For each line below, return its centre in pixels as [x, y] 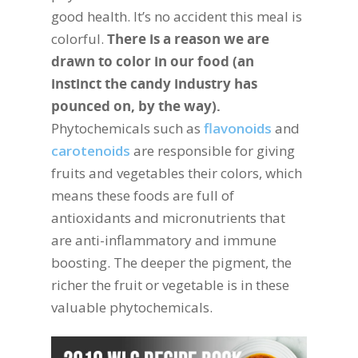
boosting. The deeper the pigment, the [171, 263]
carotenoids [91, 151]
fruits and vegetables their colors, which [177, 173]
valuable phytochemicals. [132, 308]
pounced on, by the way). [136, 106]
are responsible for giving [213, 151]
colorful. [79, 39]
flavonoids [238, 129]
